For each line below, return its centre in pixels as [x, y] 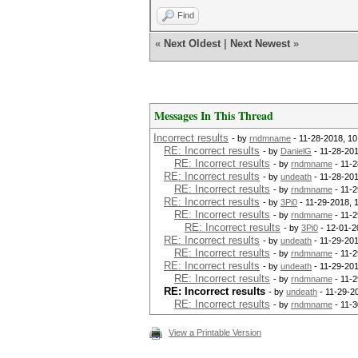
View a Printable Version [215, 332]
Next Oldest [192, 44]
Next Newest [260, 44]
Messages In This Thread [214, 115]
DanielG [296, 151]
